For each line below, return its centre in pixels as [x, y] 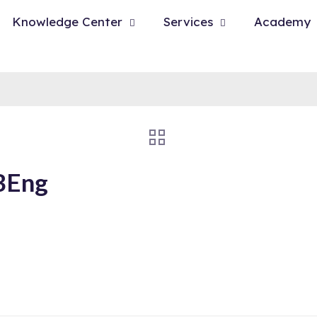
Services [188, 22]
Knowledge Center [67, 22]
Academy [282, 22]
